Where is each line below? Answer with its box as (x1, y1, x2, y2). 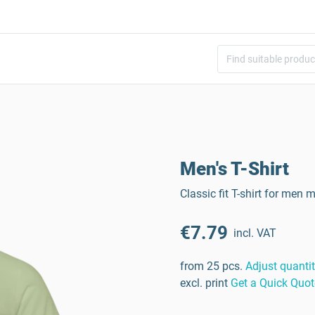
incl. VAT (233, 226, 276, 240)
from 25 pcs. (180, 259, 243, 273)
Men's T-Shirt (180, 158, 289, 179)
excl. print (180, 276, 228, 290)
